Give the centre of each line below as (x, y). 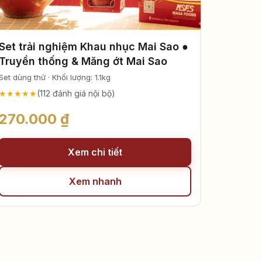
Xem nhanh (95, 181)
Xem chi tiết (95, 152)
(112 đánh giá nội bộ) (76, 93)
